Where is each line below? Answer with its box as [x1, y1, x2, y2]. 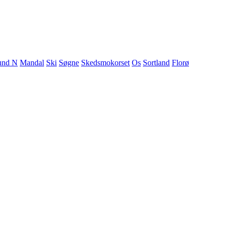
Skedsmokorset [81, 58, 130, 67]
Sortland [143, 58, 170, 67]
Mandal [20, 58, 44, 67]
